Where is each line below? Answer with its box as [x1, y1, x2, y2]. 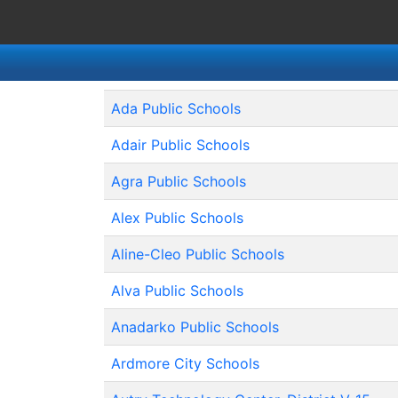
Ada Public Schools [111, 99, 241, 117]
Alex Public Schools [111, 209, 243, 227]
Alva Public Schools [111, 282, 243, 299]
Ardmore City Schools [111, 354, 259, 372]
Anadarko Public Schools [111, 318, 279, 336]
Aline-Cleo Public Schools [111, 245, 284, 263]
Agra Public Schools [111, 172, 246, 190]
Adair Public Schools [111, 136, 250, 154]
